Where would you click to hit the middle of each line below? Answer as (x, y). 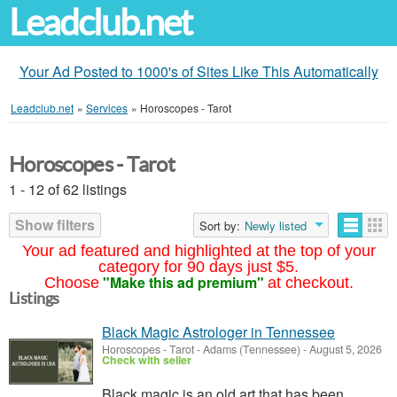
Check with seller (147, 360)
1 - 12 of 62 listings (68, 189)
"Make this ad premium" (183, 282)
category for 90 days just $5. (198, 267)
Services (107, 108)
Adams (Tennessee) (252, 349)
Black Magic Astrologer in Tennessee (218, 332)
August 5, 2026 (344, 349)
